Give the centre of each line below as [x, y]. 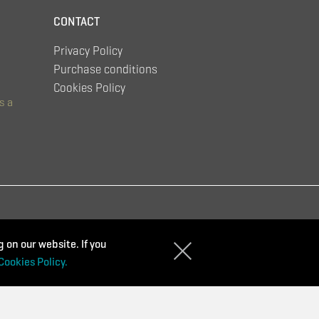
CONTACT [76, 21]
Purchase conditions [105, 69]
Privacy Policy [88, 51]
